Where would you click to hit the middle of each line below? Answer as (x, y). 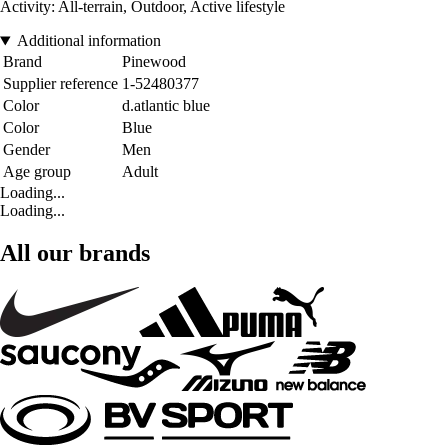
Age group (37, 172)
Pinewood (154, 62)
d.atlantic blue (166, 106)
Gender (26, 150)
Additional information (88, 41)
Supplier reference (60, 84)
